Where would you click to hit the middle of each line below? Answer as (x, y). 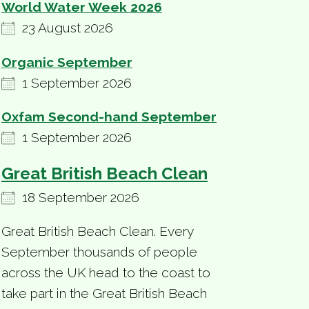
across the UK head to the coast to (106, 273)
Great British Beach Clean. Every (97, 231)
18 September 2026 (77, 197)
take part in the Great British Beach (104, 293)
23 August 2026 (64, 28)
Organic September (67, 62)
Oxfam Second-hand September (109, 116)
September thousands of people (99, 252)
